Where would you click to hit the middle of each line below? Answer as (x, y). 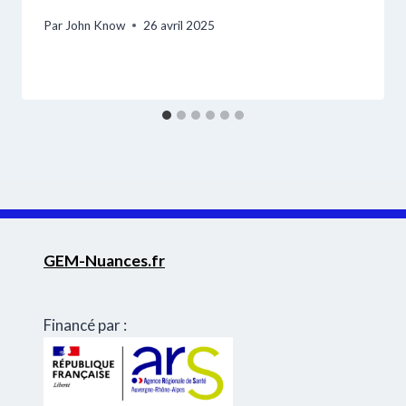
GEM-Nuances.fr (104, 260)
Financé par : (85, 324)
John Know (96, 25)
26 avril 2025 (179, 25)
